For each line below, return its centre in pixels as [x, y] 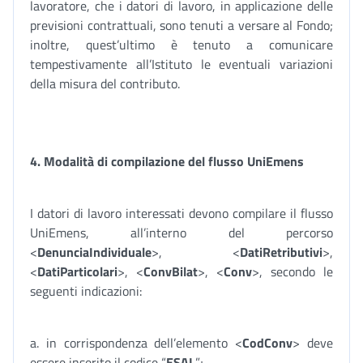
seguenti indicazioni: [86, 291]
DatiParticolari [77, 271]
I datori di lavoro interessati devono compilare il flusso [181, 213]
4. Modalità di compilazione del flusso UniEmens [167, 161]
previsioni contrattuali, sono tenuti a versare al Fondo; [181, 25]
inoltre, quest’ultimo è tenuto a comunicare [181, 45]
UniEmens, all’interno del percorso [181, 233]
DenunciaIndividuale [94, 252]
